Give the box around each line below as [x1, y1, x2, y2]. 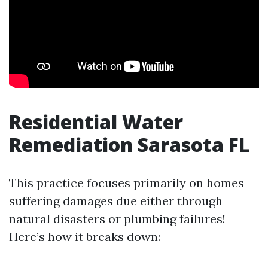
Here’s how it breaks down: [9, 229, 160, 244]
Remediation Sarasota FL [9, 131, 249, 157]
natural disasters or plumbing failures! [9, 211, 226, 226]
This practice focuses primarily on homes [9, 175, 244, 190]
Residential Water [9, 108, 183, 135]
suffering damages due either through [9, 193, 223, 208]
